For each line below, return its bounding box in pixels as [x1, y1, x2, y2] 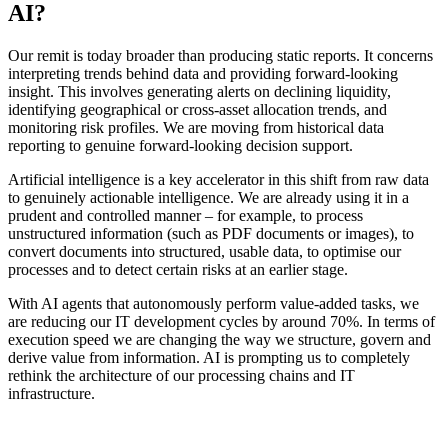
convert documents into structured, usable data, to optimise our [8, 243, 401, 261]
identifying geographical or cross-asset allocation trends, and [8, 101, 387, 119]
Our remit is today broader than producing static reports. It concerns [8, 47, 433, 65]
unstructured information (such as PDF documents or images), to [8, 225, 414, 243]
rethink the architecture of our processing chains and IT [8, 367, 355, 385]
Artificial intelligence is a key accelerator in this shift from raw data [8, 171, 429, 189]
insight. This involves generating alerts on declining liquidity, [8, 83, 391, 101]
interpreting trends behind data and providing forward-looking [8, 65, 398, 83]
